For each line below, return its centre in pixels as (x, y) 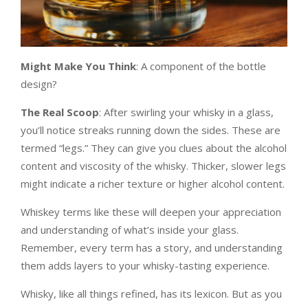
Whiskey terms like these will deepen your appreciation (151, 212)
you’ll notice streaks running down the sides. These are (151, 130)
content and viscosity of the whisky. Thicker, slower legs (153, 166)
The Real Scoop (60, 112)
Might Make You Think (78, 66)
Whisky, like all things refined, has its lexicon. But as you (151, 294)
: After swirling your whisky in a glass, (186, 112)
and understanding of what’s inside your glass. (130, 230)
